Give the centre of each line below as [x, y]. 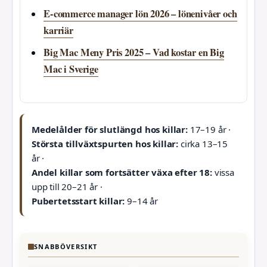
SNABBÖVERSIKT [66, 247]
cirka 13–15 [203, 144]
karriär [58, 31]
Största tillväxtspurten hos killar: [105, 144]
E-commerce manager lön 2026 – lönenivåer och [140, 14]
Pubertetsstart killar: [78, 201]
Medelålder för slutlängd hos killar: [110, 130]
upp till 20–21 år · [67, 187]
